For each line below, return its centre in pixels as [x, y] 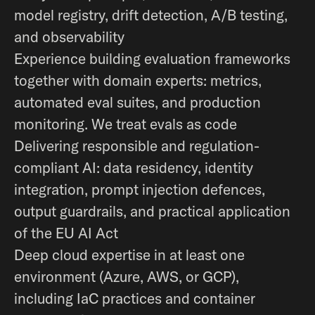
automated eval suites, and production [137, 102]
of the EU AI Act [66, 233]
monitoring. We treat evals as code [126, 124]
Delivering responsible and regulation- [137, 146]
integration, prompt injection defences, [140, 189]
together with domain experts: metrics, [138, 80]
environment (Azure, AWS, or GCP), [127, 276]
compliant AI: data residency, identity [134, 167]
